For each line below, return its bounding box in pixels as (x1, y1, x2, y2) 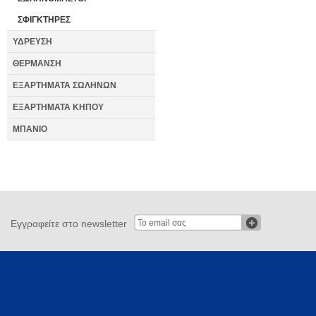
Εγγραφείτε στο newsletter (11, 218, 127, 229)
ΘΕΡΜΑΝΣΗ (13, 59, 61, 68)
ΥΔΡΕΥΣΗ (13, 37, 52, 47)
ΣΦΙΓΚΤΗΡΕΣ (18, 15, 71, 25)
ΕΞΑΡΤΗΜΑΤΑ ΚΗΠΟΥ (13, 102, 104, 112)
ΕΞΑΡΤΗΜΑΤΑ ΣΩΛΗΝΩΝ (13, 80, 116, 90)
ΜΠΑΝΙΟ (13, 124, 47, 134)
